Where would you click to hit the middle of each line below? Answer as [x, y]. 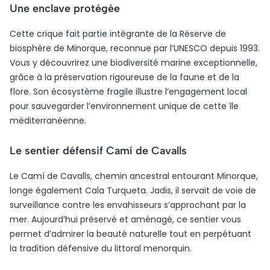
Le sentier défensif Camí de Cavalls [98, 151]
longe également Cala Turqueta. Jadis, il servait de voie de [133, 190]
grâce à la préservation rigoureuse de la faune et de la [124, 77]
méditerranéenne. [48, 121]
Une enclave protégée [65, 8]
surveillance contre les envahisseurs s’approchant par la [128, 205]
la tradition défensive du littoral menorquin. [101, 248]
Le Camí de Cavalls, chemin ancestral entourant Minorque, [134, 176]
